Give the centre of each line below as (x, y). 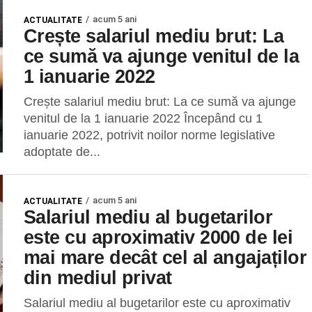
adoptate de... (62, 152)
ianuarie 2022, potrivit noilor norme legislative (149, 135)
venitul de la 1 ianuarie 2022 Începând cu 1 (143, 118)
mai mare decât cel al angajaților (165, 257)
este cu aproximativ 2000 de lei (158, 237)
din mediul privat (98, 278)
